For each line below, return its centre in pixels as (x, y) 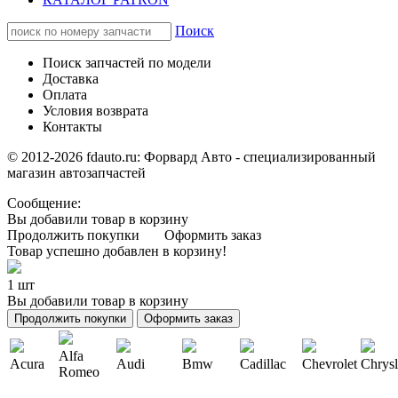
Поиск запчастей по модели (127, 62)
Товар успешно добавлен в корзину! (117, 251)
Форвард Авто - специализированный (260, 156)
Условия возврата (96, 110)
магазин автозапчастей (76, 172)
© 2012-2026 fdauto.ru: (76, 156)
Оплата (65, 94)
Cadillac (263, 363)
